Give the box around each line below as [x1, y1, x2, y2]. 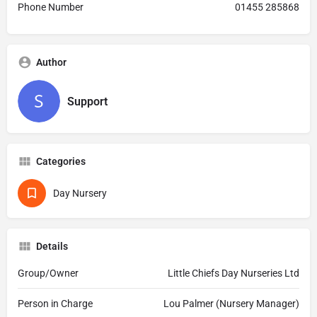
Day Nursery [53, 188, 107, 199]
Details [36, 241, 68, 252]
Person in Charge [18, 298, 93, 309]
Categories [36, 156, 86, 167]
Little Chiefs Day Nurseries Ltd [168, 267, 299, 279]
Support [67, 94, 108, 108]
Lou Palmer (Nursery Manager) [163, 298, 299, 309]
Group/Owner [18, 267, 79, 279]
